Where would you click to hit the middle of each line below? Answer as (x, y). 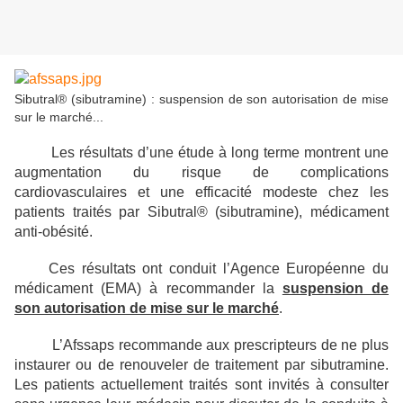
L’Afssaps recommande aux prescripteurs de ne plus (201, 345)
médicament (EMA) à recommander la (148, 289)
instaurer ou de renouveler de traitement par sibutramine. (201, 365)
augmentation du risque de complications (201, 173)
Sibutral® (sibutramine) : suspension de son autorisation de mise (201, 99)
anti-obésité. (54, 232)
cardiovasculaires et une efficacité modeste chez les (201, 193)
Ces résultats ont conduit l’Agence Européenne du (201, 269)
